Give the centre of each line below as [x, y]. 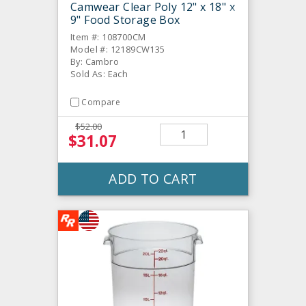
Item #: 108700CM [108, 37]
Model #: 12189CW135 [118, 49]
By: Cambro [95, 61]
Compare [101, 102]
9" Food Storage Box [125, 19]
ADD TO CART [153, 178]
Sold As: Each [99, 73]
